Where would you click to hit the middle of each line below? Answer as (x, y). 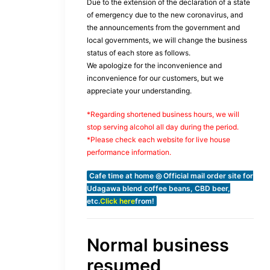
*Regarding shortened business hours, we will (163, 114)
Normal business (158, 245)
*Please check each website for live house (159, 140)
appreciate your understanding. (139, 91)
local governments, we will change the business (167, 40)
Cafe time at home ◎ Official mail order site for (171, 176)
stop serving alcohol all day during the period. (163, 127)
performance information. (129, 152)
